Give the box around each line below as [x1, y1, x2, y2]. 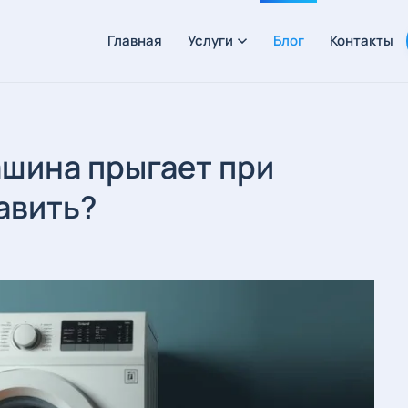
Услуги [188, 31, 233, 50]
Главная [107, 31, 162, 50]
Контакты [330, 31, 393, 50]
